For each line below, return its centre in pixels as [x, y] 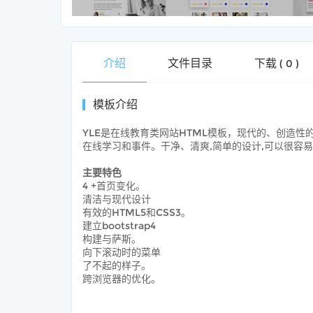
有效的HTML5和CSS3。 [137, 212]
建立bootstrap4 [119, 226]
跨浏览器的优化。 [122, 279]
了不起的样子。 [117, 265]
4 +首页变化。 [114, 186]
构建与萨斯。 [112, 239]
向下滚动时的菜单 [122, 252]
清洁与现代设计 [117, 199]
